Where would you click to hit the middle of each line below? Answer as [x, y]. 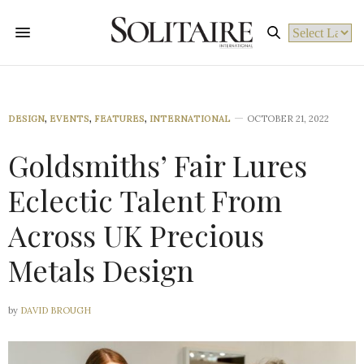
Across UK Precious [136, 235]
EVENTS [69, 119]
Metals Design [101, 270]
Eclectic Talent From [145, 200]
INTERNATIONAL [190, 119]
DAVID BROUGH [56, 310]
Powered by [321, 52]
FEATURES [119, 119]
